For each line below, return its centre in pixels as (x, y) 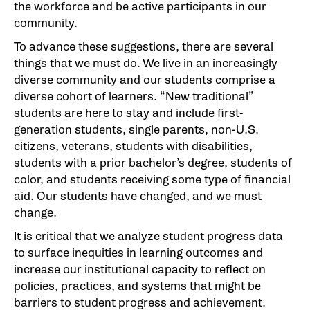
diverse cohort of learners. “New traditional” (134, 96)
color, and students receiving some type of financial (152, 179)
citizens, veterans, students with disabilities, (133, 146)
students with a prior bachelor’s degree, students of (153, 163)
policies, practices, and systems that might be (137, 286)
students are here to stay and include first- (129, 113)
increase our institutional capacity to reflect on (140, 269)
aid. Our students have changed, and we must (138, 196)
